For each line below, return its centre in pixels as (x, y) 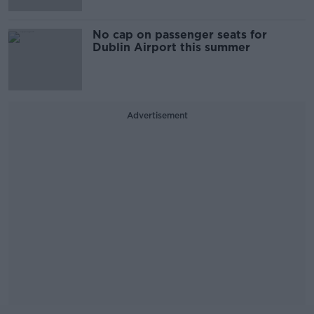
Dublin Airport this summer (171, 47)
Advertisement (157, 115)
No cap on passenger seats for (180, 35)
